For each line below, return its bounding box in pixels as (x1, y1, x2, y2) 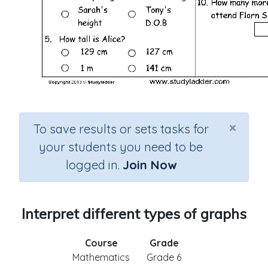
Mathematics (72, 251, 130, 263)
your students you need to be (39, 139, 203, 154)
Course (84, 237, 118, 249)
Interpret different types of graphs (22, 205, 246, 223)
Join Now (122, 157, 176, 172)
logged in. (65, 157, 123, 172)
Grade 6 (147, 251, 181, 263)
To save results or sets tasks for (33, 121, 209, 136)
